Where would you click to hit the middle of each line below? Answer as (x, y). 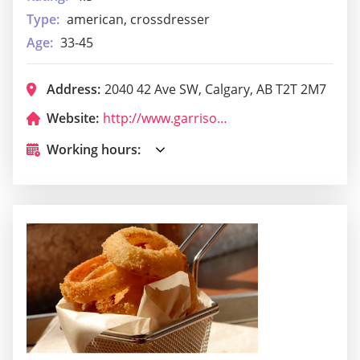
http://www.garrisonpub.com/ (222, 118)
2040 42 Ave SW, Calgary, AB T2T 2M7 (215, 89)
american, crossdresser (138, 19)
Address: (74, 89)
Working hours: (94, 149)
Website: (73, 118)
